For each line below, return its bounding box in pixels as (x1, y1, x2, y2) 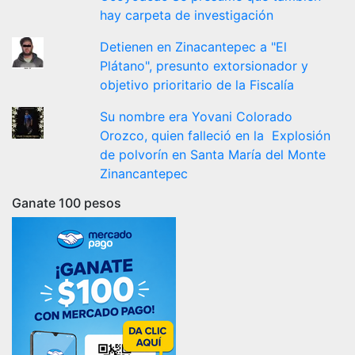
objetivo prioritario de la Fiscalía (100, 76, 295, 93)
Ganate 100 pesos (12, 194, 121, 211)
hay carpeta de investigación (100, 6, 274, 23)
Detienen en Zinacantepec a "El (100, 38, 288, 55)
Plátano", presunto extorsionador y (100, 57, 309, 74)
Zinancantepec (100, 165, 189, 181)
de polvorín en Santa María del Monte (100, 146, 326, 162)
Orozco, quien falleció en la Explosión (100, 127, 331, 143)
